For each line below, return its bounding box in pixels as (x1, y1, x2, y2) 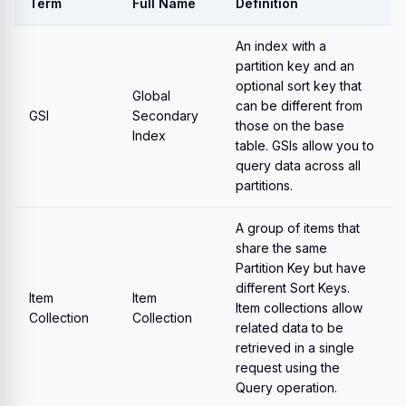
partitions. (236, 178, 293, 193)
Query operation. (236, 380, 337, 395)
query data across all (236, 158, 361, 173)
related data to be (236, 320, 343, 335)
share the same (236, 240, 327, 256)
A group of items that (236, 220, 360, 236)
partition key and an (236, 58, 354, 73)
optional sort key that (236, 78, 362, 93)
